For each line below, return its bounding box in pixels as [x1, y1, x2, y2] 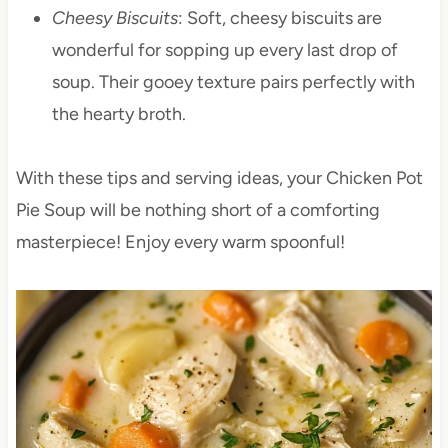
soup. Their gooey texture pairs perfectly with [51, 71, 415, 94]
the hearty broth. [51, 103, 186, 126]
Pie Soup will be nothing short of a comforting [15, 199, 380, 222]
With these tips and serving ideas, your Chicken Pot [15, 167, 423, 190]
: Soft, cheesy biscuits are [177, 7, 382, 30]
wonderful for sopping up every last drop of [51, 39, 398, 62]
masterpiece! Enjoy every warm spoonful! [15, 231, 345, 254]
